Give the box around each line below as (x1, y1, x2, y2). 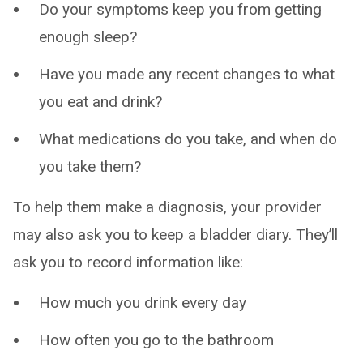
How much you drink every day (39, 293, 246, 313)
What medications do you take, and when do (39, 130, 337, 149)
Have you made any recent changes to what (39, 65, 335, 84)
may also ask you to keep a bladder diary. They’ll (13, 225, 338, 245)
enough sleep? (39, 28, 137, 47)
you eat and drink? (39, 92, 162, 112)
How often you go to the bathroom (39, 331, 274, 350)
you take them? (39, 157, 141, 177)
